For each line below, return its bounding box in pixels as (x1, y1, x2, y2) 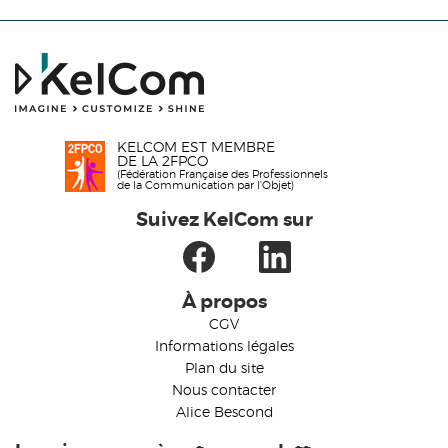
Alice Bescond (175, 406, 273, 421)
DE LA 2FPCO (117, 155, 208, 170)
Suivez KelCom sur (135, 211, 313, 231)
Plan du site (184, 362, 264, 377)
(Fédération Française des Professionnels (117, 169, 328, 181)
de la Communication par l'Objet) (117, 180, 294, 192)
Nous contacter (172, 384, 276, 399)
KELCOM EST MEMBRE (117, 141, 275, 156)
